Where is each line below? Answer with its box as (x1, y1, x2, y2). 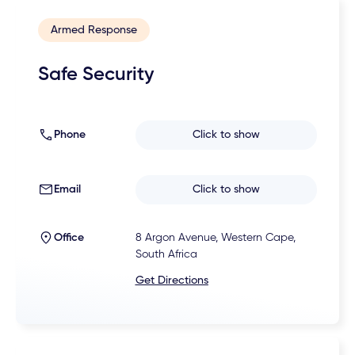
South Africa (135, 248, 197, 260)
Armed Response (51, 24, 138, 36)
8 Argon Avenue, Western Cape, (135, 231, 296, 243)
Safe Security (38, 65, 155, 85)
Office (54, 231, 85, 243)
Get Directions (135, 274, 208, 286)
